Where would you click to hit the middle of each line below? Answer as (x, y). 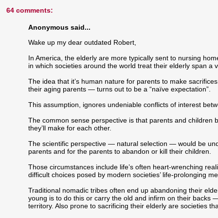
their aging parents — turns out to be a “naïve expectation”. (120, 89)
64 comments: (30, 10)
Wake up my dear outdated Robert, (82, 42)
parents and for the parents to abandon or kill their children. (120, 151)
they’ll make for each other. (70, 128)
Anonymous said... (60, 27)
